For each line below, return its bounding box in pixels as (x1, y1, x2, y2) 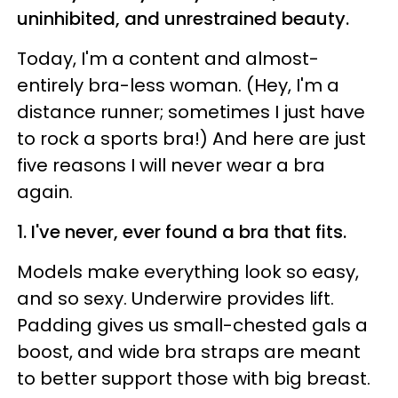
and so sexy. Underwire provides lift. (17, 285, 334, 311)
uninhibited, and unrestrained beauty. (17, 5, 349, 31)
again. (17, 179, 73, 204)
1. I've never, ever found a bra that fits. (17, 219, 346, 244)
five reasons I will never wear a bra (17, 152, 325, 178)
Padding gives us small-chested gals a (17, 312, 368, 338)
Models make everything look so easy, (17, 259, 359, 284)
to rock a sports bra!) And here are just (17, 125, 366, 151)
